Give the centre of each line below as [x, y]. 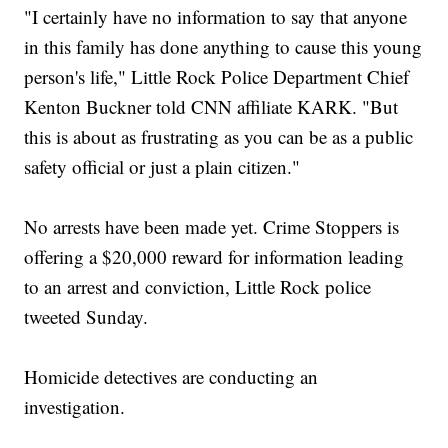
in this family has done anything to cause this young [223, 47]
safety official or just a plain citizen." [162, 167]
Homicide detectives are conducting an [171, 377]
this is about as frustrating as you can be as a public [219, 137]
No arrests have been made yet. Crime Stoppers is [212, 227]
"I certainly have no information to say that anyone [216, 17]
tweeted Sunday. [86, 317]
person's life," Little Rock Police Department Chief [217, 77]
